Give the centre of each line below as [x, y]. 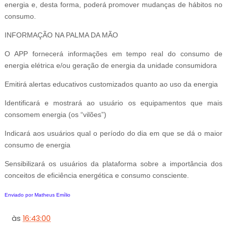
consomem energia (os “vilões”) [55, 115]
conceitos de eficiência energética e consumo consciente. [97, 175]
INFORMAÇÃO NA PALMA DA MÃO [61, 35]
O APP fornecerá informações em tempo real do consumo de [113, 54]
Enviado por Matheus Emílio [37, 195]
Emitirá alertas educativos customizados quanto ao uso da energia [111, 84]
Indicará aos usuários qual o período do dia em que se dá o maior [113, 133]
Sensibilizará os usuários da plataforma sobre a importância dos [113, 164]
